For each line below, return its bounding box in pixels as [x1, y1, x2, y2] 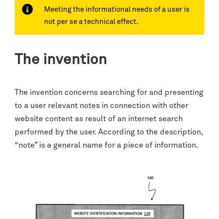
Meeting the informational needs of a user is [44, 6, 190, 13]
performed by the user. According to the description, [15, 128, 203, 136]
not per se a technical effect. [44, 18, 138, 25]
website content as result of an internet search [15, 115, 183, 123]
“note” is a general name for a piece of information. [15, 141, 198, 149]
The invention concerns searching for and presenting [15, 88, 203, 96]
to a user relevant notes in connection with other [15, 102, 188, 109]
